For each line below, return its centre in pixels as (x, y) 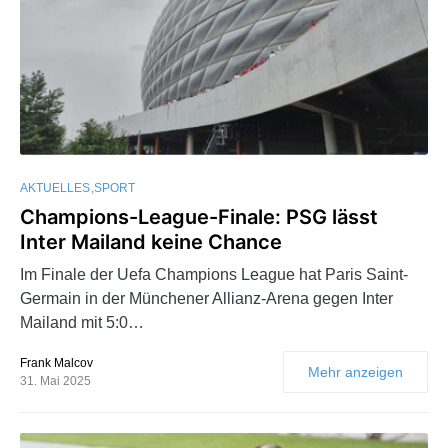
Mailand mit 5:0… (82, 322)
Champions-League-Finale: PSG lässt (199, 216)
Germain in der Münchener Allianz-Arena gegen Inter (206, 298)
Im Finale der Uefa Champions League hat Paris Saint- (214, 274)
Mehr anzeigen (355, 371)
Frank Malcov (56, 362)
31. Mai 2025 (55, 380)
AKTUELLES (55, 187)
